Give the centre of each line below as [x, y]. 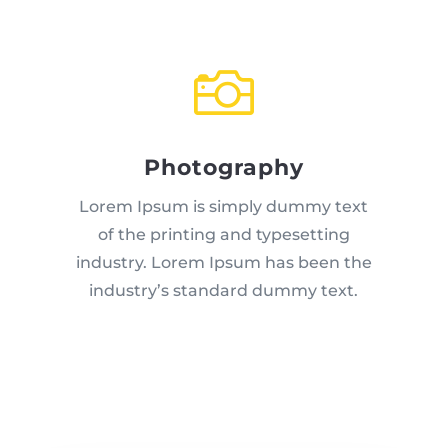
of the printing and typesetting [223, 235]
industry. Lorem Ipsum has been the [223, 263]
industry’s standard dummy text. [224, 291]
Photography [223, 168]
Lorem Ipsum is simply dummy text [224, 207]
